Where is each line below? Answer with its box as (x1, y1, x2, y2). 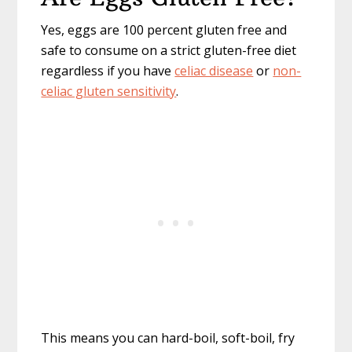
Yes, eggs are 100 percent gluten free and (41, 21, 288, 39)
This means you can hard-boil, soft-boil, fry (41, 329, 295, 347)
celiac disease (174, 62, 254, 80)
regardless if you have (41, 62, 175, 80)
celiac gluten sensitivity (41, 82, 177, 101)
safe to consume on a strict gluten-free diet (41, 42, 297, 60)
